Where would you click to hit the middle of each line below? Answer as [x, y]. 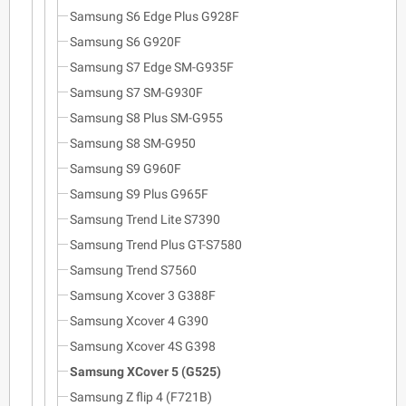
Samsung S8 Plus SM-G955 [146, 117]
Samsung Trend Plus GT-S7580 [156, 244]
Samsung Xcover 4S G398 [143, 346]
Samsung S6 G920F [126, 41]
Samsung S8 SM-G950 [133, 143]
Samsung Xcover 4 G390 [139, 320]
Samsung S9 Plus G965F [139, 193]
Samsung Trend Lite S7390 [145, 219]
